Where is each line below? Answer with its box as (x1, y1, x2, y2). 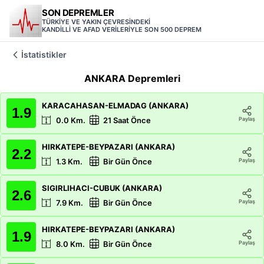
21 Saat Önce (103, 115, 151, 125)
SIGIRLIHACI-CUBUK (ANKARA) (42, 183, 162, 193)
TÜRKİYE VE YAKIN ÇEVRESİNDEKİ (42, 18, 150, 26)
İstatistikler (21, 49, 67, 60)
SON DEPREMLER (42, 7, 114, 18)
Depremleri (125, 72, 180, 84)
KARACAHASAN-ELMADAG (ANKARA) (42, 101, 189, 110)
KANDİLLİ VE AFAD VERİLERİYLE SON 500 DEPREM (42, 25, 202, 34)
